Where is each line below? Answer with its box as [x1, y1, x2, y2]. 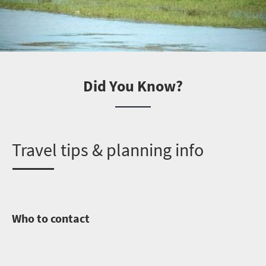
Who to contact [12, 210, 92, 226]
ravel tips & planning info [21, 138, 204, 161]
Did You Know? [83, 75, 183, 96]
